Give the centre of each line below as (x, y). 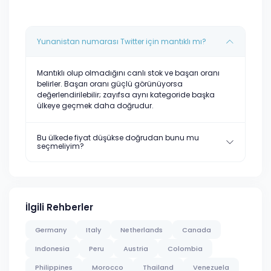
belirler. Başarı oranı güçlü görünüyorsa (110, 84)
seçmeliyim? (60, 146)
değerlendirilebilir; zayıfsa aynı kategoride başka (126, 95)
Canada (197, 230)
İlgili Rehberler (59, 207)
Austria (136, 248)
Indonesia (52, 248)
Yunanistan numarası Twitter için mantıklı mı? (122, 41)
